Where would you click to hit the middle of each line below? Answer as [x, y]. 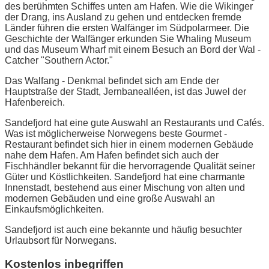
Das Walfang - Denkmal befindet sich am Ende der [112, 80]
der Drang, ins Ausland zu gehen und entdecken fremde [123, 17]
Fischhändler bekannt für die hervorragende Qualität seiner [130, 166]
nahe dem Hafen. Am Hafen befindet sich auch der [112, 155]
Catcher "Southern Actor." [59, 60]
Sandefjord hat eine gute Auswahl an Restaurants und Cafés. [134, 122]
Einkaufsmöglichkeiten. [54, 209]
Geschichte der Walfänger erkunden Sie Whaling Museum [128, 38]
